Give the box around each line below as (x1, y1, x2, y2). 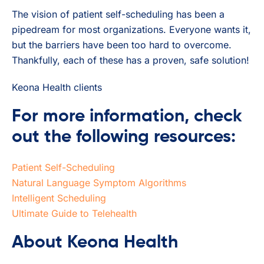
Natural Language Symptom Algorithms (12, 176, 186, 189)
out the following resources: (12, 128, 236, 146)
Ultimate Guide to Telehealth (12, 207, 137, 219)
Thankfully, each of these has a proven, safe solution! (12, 54, 249, 66)
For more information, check (12, 107, 242, 126)
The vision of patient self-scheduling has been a (12, 8, 225, 20)
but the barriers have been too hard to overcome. (12, 38, 232, 51)
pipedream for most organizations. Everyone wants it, (12, 23, 251, 35)
